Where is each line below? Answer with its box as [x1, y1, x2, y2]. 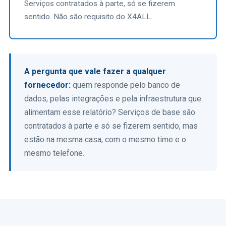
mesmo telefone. [24, 148, 84, 158]
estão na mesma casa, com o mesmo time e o [24, 135, 186, 144]
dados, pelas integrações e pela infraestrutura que [24, 94, 201, 103]
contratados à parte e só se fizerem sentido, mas [24, 121, 198, 131]
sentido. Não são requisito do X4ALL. [24, 12, 152, 21]
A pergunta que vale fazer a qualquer [24, 67, 166, 76]
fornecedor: [24, 80, 71, 90]
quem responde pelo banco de [71, 80, 180, 90]
